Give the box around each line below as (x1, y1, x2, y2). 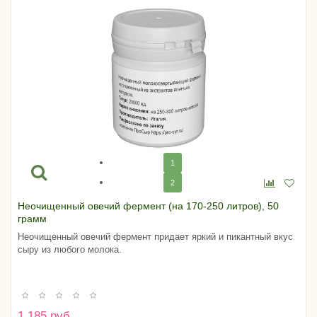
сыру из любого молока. (18, 243, 122, 255)
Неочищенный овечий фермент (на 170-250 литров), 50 (18, 200, 279, 212)
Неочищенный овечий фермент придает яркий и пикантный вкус (18, 231, 293, 242)
